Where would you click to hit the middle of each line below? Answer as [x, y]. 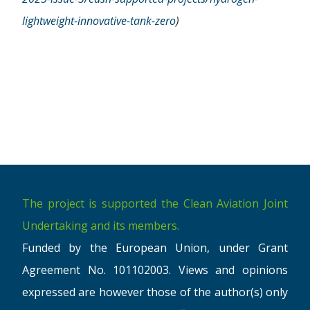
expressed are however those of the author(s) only [155, 292]
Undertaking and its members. [101, 226]
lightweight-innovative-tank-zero [99, 21]
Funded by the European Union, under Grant [155, 248]
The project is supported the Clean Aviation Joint [155, 204]
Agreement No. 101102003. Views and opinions [155, 270]
